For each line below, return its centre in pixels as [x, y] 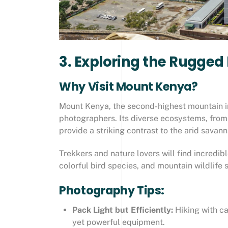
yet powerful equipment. [118, 222]
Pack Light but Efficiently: [122, 210]
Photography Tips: [112, 190]
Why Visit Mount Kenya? [129, 87]
